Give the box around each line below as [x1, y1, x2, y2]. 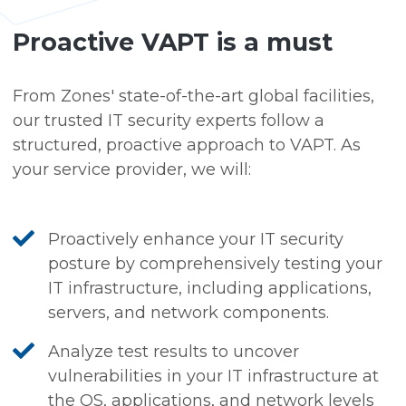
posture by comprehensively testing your [48, 254, 383, 275]
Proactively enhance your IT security [48, 229, 344, 250]
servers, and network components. [48, 303, 330, 324]
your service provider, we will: [13, 159, 252, 180]
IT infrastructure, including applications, [48, 278, 372, 299]
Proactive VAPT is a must [13, 27, 333, 58]
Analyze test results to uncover [48, 342, 300, 362]
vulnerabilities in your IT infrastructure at [48, 366, 380, 387]
